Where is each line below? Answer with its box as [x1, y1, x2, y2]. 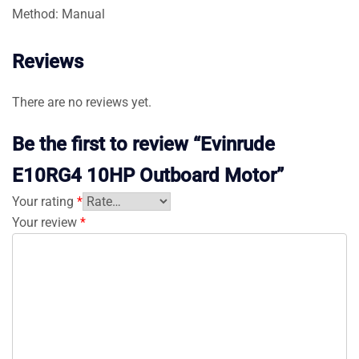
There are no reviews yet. [12, 94, 151, 110]
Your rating [12, 193, 77, 209]
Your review [12, 214, 80, 230]
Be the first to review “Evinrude [12, 132, 275, 155]
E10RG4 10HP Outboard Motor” [12, 163, 284, 187]
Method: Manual [12, 6, 105, 22]
